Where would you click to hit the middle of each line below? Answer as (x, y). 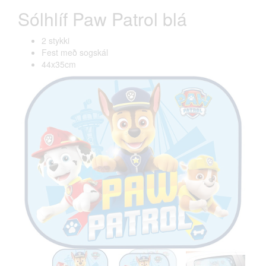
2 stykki (56, 40)
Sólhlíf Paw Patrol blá (102, 19)
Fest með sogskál (75, 52)
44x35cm (59, 64)
